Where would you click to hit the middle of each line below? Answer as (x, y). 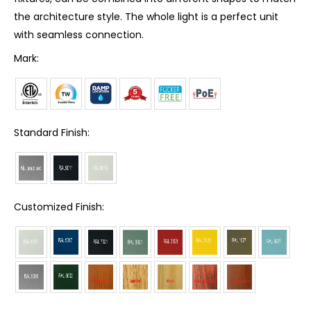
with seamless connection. (80, 35)
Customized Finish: (59, 207)
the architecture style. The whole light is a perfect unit (146, 17)
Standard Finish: (52, 133)
